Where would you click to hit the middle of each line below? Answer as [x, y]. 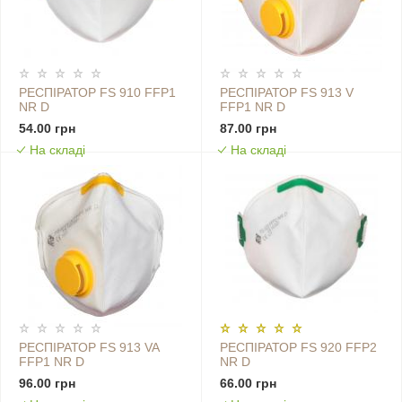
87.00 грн [248, 129]
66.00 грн [248, 384]
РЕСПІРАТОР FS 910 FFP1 [97, 93]
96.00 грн [47, 384]
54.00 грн [47, 129]
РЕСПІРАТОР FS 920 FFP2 [298, 348]
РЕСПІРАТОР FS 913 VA [89, 348]
